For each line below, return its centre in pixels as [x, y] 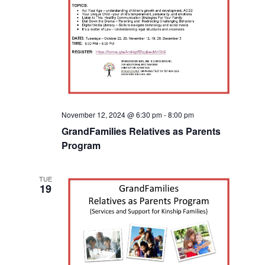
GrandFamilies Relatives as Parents [141, 131]
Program [81, 145]
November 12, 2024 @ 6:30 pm [112, 114]
